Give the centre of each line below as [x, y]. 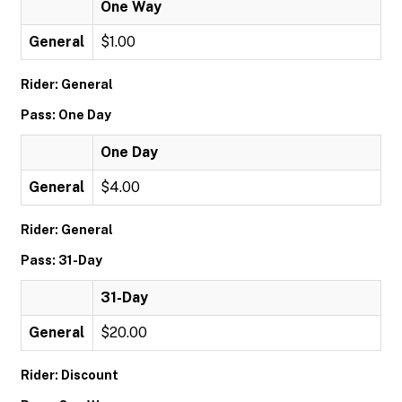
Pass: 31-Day [61, 260]
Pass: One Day [66, 115]
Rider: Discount [70, 375]
